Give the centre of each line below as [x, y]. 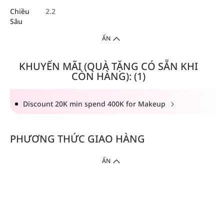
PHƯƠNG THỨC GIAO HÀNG [77, 139]
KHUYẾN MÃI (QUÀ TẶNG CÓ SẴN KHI [108, 66]
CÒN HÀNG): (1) [108, 76]
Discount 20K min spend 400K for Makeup [95, 104]
